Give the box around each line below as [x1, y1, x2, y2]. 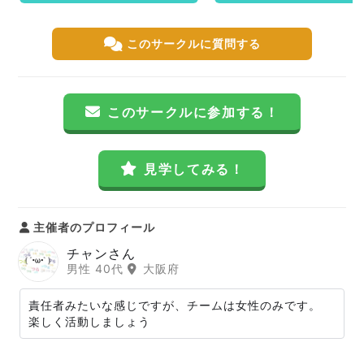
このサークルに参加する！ [107, 104, 279, 120]
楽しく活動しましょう [28, 314, 150, 328]
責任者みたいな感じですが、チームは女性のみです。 [28, 298, 321, 312]
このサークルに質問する [126, 37, 261, 50]
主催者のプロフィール [30, 220, 155, 234]
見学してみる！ [144, 161, 245, 177]
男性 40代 [67, 261, 128, 275]
